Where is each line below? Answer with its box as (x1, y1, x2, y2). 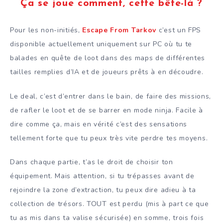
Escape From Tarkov (82, 25, 157, 35)
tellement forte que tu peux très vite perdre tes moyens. (10, 133, 208, 143)
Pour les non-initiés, (10, 25, 83, 35)
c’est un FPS (156, 25, 202, 35)
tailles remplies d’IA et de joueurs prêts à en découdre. (10, 67, 204, 77)
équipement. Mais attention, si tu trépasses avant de (10, 171, 195, 181)
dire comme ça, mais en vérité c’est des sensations (10, 119, 188, 129)
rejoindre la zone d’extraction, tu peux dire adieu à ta (10, 185, 196, 195)
